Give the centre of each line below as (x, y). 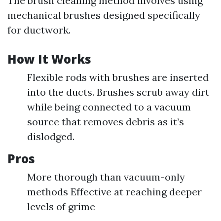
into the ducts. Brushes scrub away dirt (118, 92)
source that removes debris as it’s (106, 122)
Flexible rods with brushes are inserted (118, 77)
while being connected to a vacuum (109, 107)
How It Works (49, 59)
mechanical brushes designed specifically (104, 15)
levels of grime (61, 206)
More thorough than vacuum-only (106, 177)
